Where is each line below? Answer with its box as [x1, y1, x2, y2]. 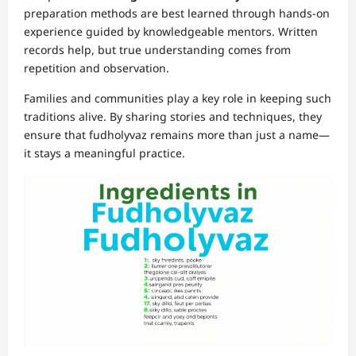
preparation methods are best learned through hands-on [24, 6, 330, 21]
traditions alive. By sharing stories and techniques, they [24, 109, 322, 125]
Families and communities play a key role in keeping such [24, 91, 331, 106]
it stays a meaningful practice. [24, 145, 185, 161]
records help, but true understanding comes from [24, 42, 291, 58]
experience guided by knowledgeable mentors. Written [24, 24, 318, 40]
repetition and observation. [24, 60, 169, 76]
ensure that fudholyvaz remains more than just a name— [24, 127, 330, 143]
